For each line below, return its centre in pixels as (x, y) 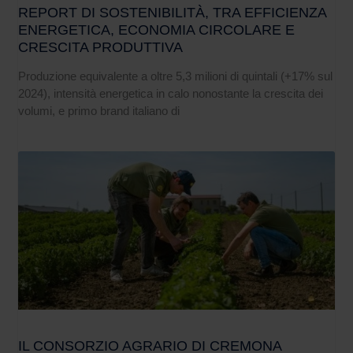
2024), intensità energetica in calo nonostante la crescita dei (171, 94)
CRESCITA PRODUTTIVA (101, 48)
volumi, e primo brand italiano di (99, 111)
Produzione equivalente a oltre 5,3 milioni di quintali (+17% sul (176, 76)
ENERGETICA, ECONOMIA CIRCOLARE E (157, 30)
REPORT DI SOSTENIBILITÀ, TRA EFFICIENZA (173, 13)
